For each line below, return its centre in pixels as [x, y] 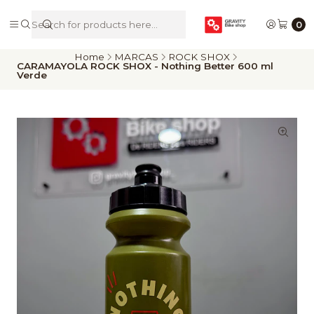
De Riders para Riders [164, 21]
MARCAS [136, 56]
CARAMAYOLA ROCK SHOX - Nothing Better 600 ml [145, 66]
